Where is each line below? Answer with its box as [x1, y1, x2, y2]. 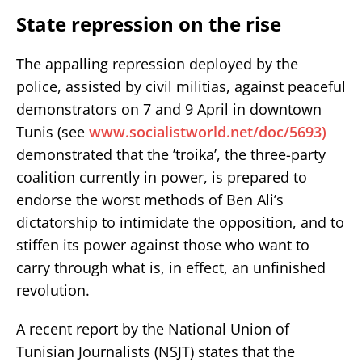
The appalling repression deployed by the [16, 53, 298, 74]
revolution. [16, 280, 90, 300]
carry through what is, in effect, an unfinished [16, 257, 326, 277]
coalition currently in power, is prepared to [16, 166, 307, 187]
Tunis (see [16, 121, 89, 141]
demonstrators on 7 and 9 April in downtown [16, 99, 322, 119]
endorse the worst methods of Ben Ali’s [16, 189, 284, 209]
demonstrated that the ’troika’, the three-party [16, 144, 326, 164]
